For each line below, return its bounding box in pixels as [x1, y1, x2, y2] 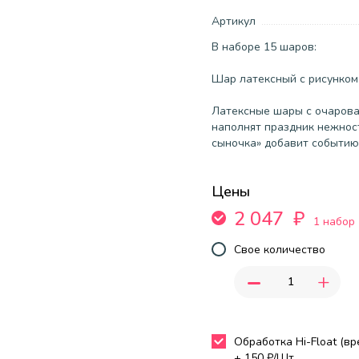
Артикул [212, 13, 256, 29]
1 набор [313, 213, 355, 229]
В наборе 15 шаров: [212, 38, 317, 54]
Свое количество [234, 241, 325, 257]
